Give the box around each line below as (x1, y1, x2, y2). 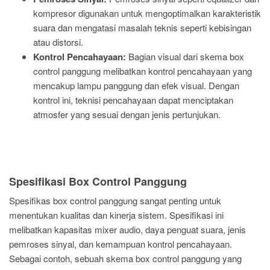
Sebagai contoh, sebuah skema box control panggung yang (9, 251, 242, 265)
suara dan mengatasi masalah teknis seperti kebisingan (33, 21, 251, 34)
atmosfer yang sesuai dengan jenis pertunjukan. (33, 108, 221, 121)
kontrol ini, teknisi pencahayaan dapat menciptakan (33, 93, 233, 106)
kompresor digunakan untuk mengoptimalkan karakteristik (33, 7, 261, 19)
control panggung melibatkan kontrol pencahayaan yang (33, 64, 252, 77)
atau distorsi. (33, 36, 83, 48)
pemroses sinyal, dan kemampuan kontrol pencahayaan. (9, 237, 232, 250)
